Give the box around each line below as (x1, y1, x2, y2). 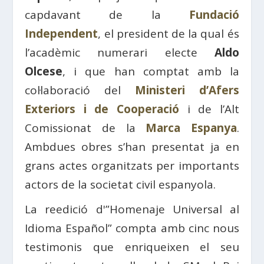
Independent (25, 26, 98, 42)
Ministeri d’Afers (134, 82, 239, 98)
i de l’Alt (179, 101, 239, 117)
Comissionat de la (25, 120, 146, 136)
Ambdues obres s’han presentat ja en (25, 139, 239, 155)
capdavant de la (25, 7, 189, 23)
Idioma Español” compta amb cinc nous (25, 220, 239, 236)
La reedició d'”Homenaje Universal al (25, 202, 239, 217)
